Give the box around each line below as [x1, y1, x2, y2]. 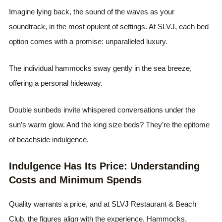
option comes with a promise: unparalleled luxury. [9, 37, 168, 46]
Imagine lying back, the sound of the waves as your [9, 7, 175, 16]
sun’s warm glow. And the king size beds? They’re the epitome [9, 120, 210, 129]
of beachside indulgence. [9, 135, 89, 144]
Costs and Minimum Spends [9, 174, 142, 185]
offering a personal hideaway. [9, 78, 103, 87]
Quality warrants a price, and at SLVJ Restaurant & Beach [9, 199, 197, 208]
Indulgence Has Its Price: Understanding [9, 160, 200, 171]
